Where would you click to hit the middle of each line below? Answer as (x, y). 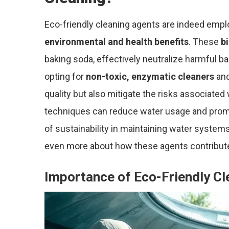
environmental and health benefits (117, 42)
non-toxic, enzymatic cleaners (150, 76)
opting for (65, 76)
